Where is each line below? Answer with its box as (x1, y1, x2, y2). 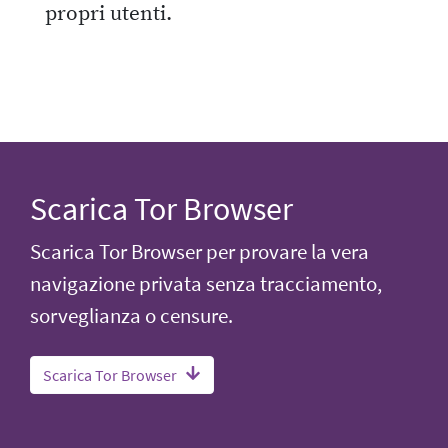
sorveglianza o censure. (30, 302, 233, 329)
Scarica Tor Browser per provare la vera (30, 238, 369, 265)
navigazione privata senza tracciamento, (30, 270, 382, 297)
